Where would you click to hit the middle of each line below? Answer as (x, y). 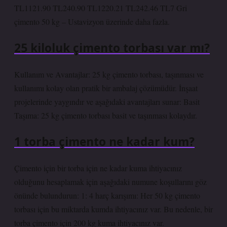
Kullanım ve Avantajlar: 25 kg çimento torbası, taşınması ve (109, 74)
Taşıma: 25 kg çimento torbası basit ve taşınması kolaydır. (106, 115)
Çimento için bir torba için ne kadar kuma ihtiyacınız (98, 168)
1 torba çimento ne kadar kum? (104, 142)
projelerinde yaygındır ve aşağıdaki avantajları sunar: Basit (107, 102)
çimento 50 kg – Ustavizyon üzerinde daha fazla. (92, 22)
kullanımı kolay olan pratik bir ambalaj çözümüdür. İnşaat (106, 88)
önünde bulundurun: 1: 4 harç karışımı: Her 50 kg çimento (107, 195)
